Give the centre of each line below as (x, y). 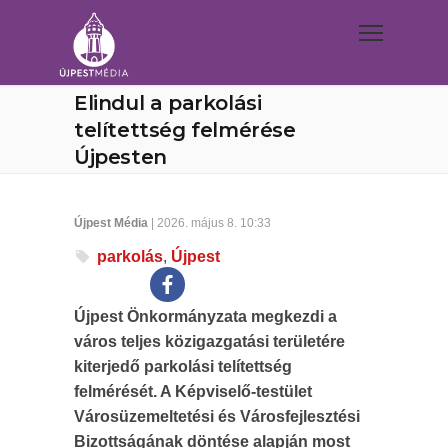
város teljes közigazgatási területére (209, 341)
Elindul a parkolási (168, 103)
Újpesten (120, 157)
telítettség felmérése (185, 130)
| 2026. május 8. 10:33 (209, 223)
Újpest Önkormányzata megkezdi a (205, 316)
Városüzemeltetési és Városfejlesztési (217, 416)
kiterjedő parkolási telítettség (183, 366)
